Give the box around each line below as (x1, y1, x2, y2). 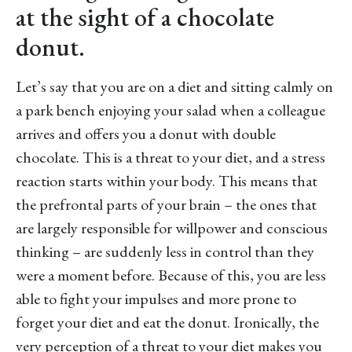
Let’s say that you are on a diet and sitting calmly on (16, 76, 333, 97)
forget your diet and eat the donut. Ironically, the (16, 312, 319, 333)
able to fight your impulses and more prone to (16, 288, 296, 310)
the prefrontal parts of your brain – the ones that (16, 194, 317, 215)
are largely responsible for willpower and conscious (16, 218, 328, 239)
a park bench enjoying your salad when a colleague (16, 100, 325, 121)
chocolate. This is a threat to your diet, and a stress (16, 147, 325, 168)
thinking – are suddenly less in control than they (16, 241, 314, 262)
